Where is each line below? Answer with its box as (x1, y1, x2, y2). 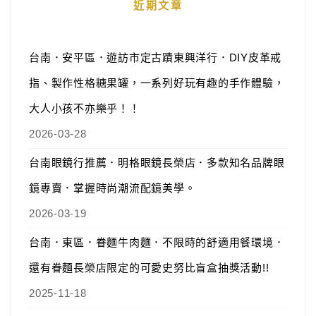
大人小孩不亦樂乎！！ (29, 102, 140, 114)
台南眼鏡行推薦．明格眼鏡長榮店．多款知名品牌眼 (29, 157, 285, 169)
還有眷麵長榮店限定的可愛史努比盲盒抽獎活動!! (29, 262, 269, 274)
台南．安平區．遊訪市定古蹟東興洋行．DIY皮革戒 (29, 51, 281, 63)
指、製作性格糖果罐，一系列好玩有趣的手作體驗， (29, 77, 285, 89)
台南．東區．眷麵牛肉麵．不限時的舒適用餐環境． (29, 236, 285, 248)
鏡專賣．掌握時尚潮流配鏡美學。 (29, 182, 196, 194)
